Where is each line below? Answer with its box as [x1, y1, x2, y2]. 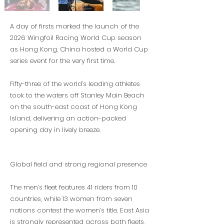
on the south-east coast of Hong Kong [10, 102, 137, 111]
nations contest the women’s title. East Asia [10, 205, 149, 215]
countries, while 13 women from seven [10, 194, 132, 203]
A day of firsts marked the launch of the [10, 21, 139, 31]
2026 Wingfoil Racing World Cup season [10, 33, 141, 42]
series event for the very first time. [10, 56, 115, 65]
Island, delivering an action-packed [10, 113, 126, 123]
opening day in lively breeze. [10, 125, 100, 134]
